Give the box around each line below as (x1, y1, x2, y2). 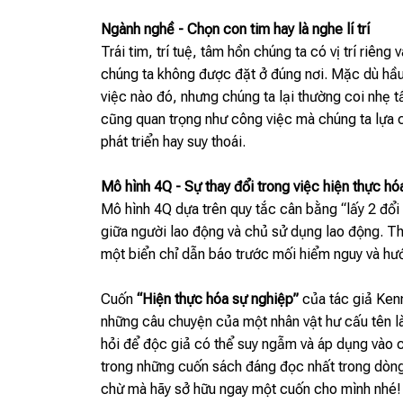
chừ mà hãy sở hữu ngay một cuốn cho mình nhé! (101, 381, 401, 399)
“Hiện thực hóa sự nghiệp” (137, 291, 299, 309)
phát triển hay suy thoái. (101, 133, 246, 151)
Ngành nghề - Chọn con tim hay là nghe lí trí (101, 21, 370, 39)
